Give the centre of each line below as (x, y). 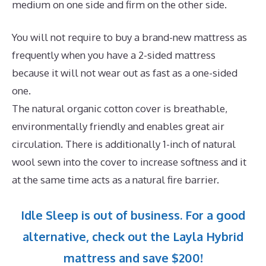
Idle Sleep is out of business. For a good (133, 215)
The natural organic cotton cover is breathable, (120, 109)
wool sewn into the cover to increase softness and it (129, 162)
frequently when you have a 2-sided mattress (114, 55)
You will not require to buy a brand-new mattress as (129, 37)
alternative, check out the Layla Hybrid (133, 236)
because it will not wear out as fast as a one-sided (125, 73)
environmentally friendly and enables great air (118, 126)
